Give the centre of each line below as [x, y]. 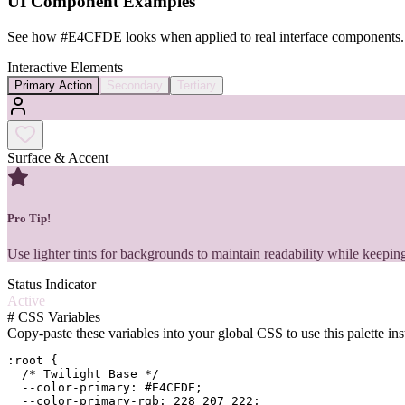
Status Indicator [52, 284]
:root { [33, 360]
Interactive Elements [65, 67]
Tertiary [197, 85]
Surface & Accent [58, 157]
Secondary [135, 85]
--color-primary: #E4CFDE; [105, 387]
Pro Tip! [29, 218]
